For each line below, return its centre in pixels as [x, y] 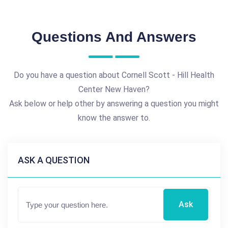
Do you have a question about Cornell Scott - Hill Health [114, 75]
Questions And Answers [114, 37]
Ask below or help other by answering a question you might [114, 104]
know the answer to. [114, 118]
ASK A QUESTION [54, 160]
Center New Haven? [114, 90]
